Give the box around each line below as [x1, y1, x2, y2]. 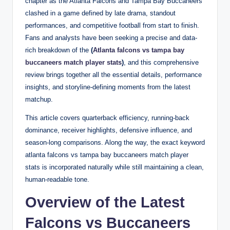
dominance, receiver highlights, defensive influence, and [25, 126, 192, 134]
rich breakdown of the [25, 46, 91, 54]
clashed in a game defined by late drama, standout [25, 9, 176, 17]
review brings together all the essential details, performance [25, 70, 202, 79]
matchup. [25, 95, 53, 103]
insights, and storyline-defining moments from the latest [25, 83, 190, 91]
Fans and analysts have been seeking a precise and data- [25, 33, 197, 42]
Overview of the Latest [25, 194, 185, 210]
